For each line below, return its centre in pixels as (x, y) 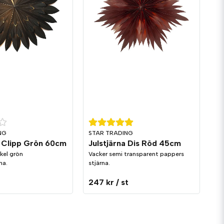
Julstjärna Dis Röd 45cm (135, 143)
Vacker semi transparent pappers (136, 154)
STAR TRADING (111, 133)
